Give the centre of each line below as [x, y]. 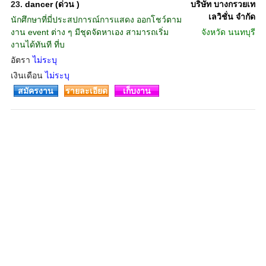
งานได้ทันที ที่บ [37, 45]
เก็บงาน [137, 91]
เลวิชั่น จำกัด [232, 17]
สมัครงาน [36, 91]
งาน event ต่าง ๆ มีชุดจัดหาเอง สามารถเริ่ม [89, 32]
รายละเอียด [86, 91]
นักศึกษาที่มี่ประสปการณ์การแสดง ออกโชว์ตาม [96, 20]
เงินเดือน [28, 75]
